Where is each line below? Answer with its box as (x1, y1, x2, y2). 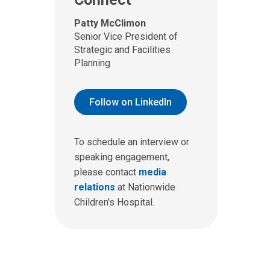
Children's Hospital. (74, 196, 154, 208)
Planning (74, 57, 110, 69)
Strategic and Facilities (74, 43, 171, 55)
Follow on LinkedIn (89, 96, 172, 108)
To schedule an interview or (74, 136, 189, 148)
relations (74, 181, 115, 193)
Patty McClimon (74, 17, 146, 29)
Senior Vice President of (74, 30, 178, 42)
